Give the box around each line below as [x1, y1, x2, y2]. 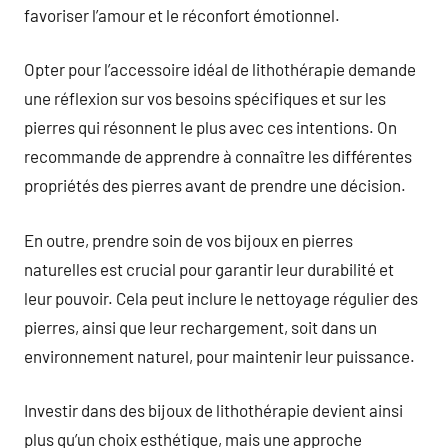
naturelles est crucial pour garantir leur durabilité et [24, 258, 394, 279]
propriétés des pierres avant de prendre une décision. [24, 175, 406, 195]
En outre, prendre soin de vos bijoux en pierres [24, 229, 353, 250]
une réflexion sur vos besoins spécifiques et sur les [24, 88, 386, 108]
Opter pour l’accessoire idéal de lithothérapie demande [24, 59, 416, 79]
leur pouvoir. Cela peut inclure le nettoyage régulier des [24, 287, 418, 308]
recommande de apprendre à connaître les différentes [24, 146, 412, 166]
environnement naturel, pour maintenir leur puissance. [24, 345, 415, 366]
